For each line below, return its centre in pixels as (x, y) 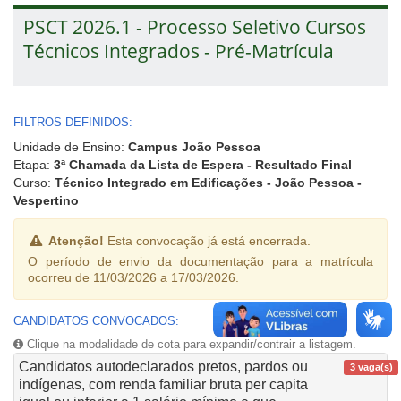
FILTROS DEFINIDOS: (73, 122)
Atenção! (76, 240)
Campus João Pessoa (194, 146)
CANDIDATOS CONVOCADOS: (96, 320)
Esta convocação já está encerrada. (207, 240)
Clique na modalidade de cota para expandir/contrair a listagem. (190, 344)
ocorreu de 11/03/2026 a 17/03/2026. (133, 277)
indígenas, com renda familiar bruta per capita (163, 384)
